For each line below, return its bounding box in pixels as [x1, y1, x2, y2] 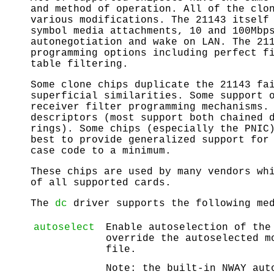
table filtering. [31, 58, 128, 70]
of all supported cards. [31, 177, 171, 188]
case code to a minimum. [31, 145, 171, 157]
